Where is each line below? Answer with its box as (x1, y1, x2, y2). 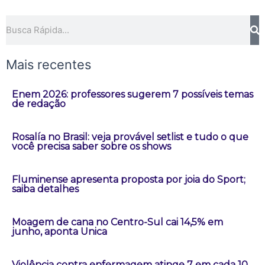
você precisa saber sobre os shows (12, 140, 171, 152)
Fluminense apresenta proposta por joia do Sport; (12, 173, 245, 185)
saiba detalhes (12, 183, 79, 195)
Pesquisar (5, 16, 44, 27)
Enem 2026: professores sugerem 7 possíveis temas (12, 88, 253, 100)
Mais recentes (6, 56, 91, 72)
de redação (12, 98, 66, 109)
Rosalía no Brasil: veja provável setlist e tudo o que (12, 131, 248, 143)
